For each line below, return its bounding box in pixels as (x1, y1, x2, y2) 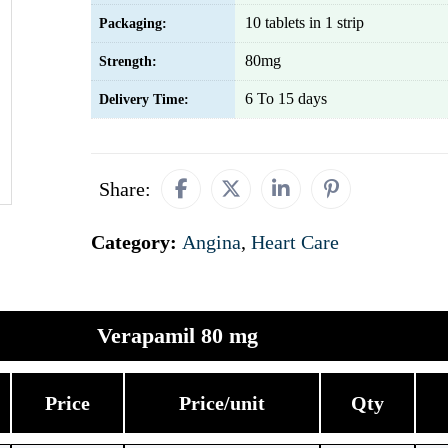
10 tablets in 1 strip (245, 14, 364, 31)
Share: (99, 178, 151, 200)
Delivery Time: (99, 92, 189, 107)
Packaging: (99, 16, 167, 31)
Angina (182, 231, 241, 253)
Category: (91, 231, 182, 253)
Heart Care (251, 231, 339, 253)
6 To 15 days (245, 90, 327, 107)
